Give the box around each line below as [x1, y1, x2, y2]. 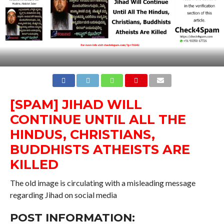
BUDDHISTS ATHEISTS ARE [9, 141, 190, 157]
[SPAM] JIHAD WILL [9, 96, 142, 112]
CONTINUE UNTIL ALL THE [9, 111, 186, 127]
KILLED [9, 156, 58, 172]
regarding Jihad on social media [9, 189, 117, 199]
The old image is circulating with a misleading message [9, 177, 195, 187]
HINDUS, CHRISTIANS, [9, 126, 155, 142]
